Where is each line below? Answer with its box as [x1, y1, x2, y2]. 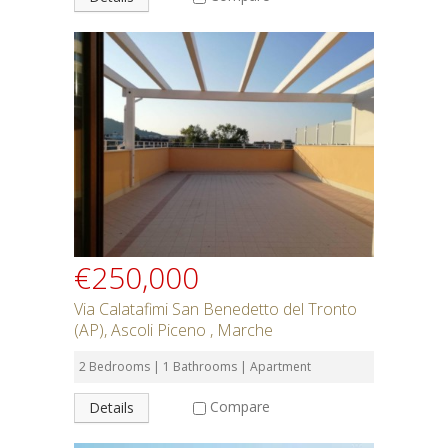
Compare [210, 396, 270, 416]
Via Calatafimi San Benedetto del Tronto [74, 298, 357, 320]
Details [89, 398, 134, 417]
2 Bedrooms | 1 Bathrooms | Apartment [79, 358, 311, 375]
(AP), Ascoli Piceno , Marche [74, 319, 273, 341]
